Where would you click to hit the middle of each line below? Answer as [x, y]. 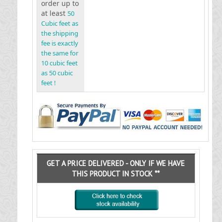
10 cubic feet [59, 63]
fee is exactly [59, 43]
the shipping [59, 33]
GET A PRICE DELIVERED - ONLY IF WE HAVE [116, 163]
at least [54, 13]
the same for [59, 53]
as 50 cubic [57, 73]
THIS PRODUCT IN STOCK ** [116, 174]
